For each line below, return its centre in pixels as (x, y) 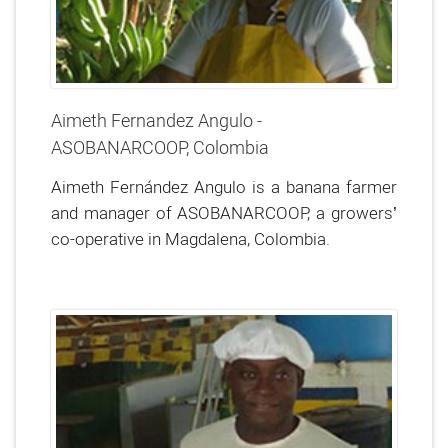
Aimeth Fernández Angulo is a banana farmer (224, 186)
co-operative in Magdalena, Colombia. (190, 238)
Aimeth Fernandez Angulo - (156, 120)
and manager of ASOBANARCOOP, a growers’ (224, 212)
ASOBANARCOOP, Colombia (160, 147)
